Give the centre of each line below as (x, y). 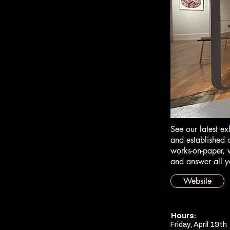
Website (197, 181)
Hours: (184, 216)
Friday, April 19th (199, 225)
